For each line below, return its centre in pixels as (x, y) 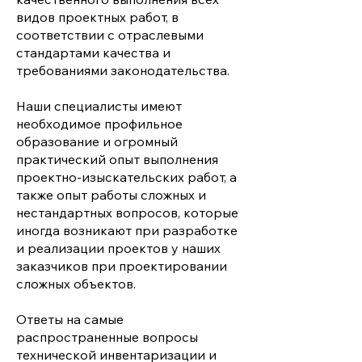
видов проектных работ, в (97, 17)
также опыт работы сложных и (111, 195)
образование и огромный (97, 141)
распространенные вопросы (107, 337)
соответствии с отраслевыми (110, 35)
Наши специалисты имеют (99, 106)
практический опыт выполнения (117, 159)
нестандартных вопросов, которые (127, 213)
